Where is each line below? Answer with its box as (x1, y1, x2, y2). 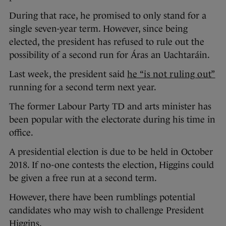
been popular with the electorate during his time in (9, 115, 215, 125)
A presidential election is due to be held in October (9, 147, 213, 157)
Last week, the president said (9, 69, 127, 80)
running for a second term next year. (9, 82, 156, 93)
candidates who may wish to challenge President (9, 205, 204, 216)
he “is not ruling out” (127, 69, 215, 80)
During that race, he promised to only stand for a (9, 11, 206, 21)
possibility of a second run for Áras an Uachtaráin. (9, 50, 210, 61)
